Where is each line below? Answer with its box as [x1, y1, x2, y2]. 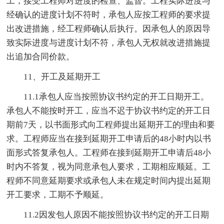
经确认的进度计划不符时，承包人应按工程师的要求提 [6, 9, 211, 19]
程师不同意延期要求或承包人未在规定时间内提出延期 [6, 175, 211, 185]
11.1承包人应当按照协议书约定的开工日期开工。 [23, 91, 209, 101]
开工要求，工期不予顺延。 [6, 189, 109, 199]
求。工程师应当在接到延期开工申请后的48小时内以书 [6, 133, 211, 143]
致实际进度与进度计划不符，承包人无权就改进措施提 [6, 37, 211, 47]
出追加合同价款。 [6, 51, 75, 61]
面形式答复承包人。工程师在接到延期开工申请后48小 [6, 147, 211, 157]
